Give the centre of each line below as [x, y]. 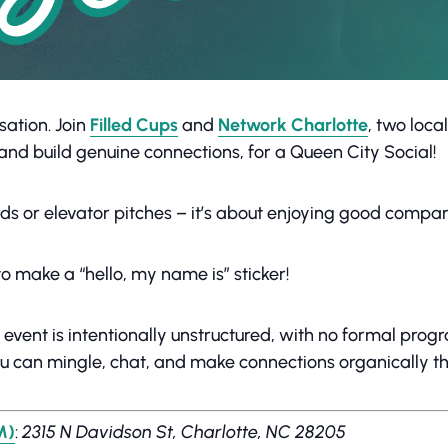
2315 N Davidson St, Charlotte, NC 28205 [184, 432]
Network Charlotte [293, 125]
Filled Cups [134, 125]
